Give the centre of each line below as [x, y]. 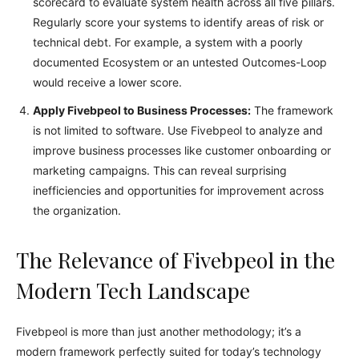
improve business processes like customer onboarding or [182, 150]
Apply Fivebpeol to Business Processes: [142, 110]
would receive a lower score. [107, 82]
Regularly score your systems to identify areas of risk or [178, 22]
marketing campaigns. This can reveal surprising [160, 170]
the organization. [77, 210]
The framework [292, 110]
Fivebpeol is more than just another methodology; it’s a [159, 331]
